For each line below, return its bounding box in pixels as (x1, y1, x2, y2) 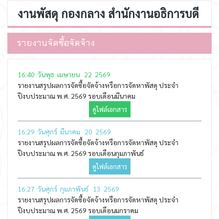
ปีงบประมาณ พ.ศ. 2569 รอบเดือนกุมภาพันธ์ (18, 149, 144, 157)
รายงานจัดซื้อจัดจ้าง (17, 37, 95, 49)
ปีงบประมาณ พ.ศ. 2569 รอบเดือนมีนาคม (18, 91, 135, 100)
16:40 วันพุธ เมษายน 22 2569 (18, 70, 110, 79)
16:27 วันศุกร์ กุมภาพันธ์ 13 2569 (18, 184, 119, 193)
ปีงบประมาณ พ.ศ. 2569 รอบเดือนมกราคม (18, 206, 138, 215)
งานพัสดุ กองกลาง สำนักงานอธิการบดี (18, 6, 199, 21)
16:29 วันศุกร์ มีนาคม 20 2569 (18, 127, 111, 136)
